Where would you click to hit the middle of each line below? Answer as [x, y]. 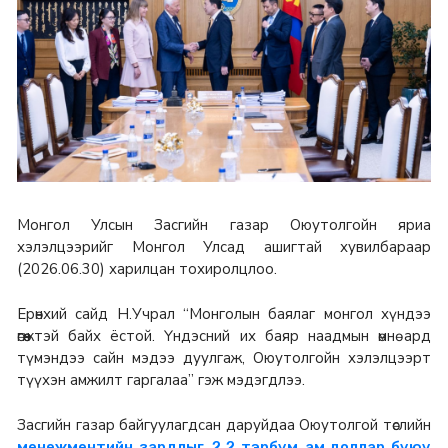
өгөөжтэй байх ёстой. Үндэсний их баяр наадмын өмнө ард [224, 336]
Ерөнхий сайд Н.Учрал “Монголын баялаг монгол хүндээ [224, 314]
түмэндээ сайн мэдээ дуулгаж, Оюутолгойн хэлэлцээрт [224, 358]
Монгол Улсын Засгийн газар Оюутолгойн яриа [224, 224]
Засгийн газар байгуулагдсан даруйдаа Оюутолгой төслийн [224, 425]
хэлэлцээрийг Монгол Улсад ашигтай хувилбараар [224, 246]
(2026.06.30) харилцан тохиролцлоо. [147, 268]
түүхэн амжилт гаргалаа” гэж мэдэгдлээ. [163, 380]
